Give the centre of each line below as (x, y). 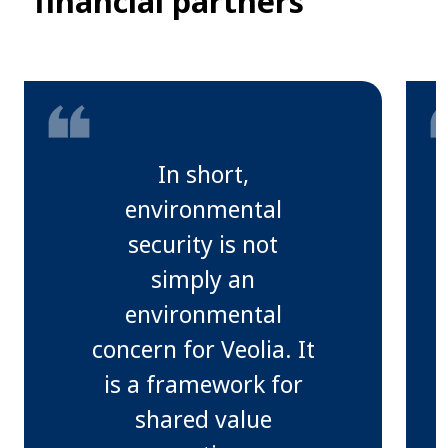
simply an (195, 279)
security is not (195, 244)
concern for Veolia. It (196, 349)
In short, (196, 174)
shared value (196, 419)
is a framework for (196, 384)
